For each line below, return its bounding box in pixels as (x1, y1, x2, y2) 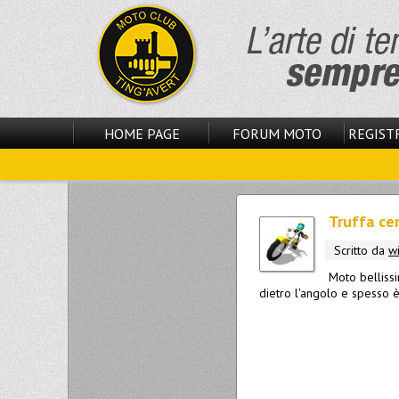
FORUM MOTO (232, 125, 322, 142)
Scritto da (334, 242, 388, 258)
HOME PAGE (103, 125, 180, 142)
